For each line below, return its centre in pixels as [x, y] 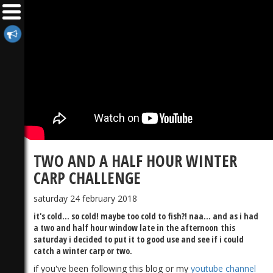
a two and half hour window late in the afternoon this [134, 227]
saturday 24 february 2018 [85, 198]
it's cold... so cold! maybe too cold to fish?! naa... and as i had [146, 216]
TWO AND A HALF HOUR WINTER [135, 161]
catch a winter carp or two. [83, 250]
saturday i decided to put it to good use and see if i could [139, 239]
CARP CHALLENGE [87, 178]
